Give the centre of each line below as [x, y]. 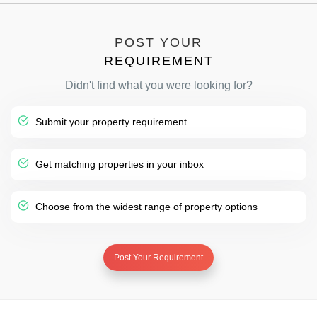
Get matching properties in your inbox [118, 164]
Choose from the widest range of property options [145, 207]
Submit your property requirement [110, 122]
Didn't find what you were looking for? [158, 85]
